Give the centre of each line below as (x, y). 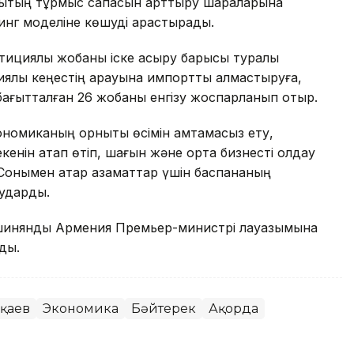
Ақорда (233, 309)
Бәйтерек (164, 309)
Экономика (81, 309)
